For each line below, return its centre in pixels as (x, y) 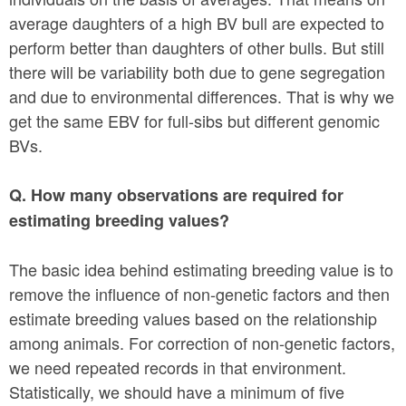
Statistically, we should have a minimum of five (177, 391)
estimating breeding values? (121, 220)
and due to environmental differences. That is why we (202, 96)
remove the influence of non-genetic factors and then (199, 293)
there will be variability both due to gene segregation (197, 71)
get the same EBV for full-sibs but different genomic (194, 120)
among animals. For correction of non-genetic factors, (202, 342)
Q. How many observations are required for (176, 194)
